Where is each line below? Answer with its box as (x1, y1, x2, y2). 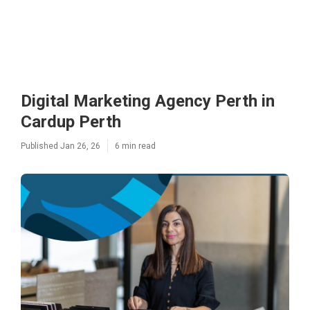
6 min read (115, 141, 156, 151)
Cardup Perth (21, 112, 121, 131)
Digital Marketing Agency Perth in (21, 91, 275, 111)
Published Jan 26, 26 (21, 141, 100, 151)
